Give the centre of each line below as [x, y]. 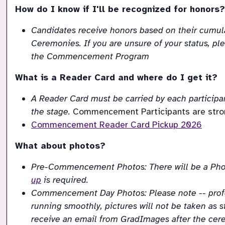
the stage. [51, 112]
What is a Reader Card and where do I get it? [116, 78]
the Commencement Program [90, 57]
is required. [65, 180]
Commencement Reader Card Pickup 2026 [117, 125]
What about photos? [60, 146]
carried [139, 99]
